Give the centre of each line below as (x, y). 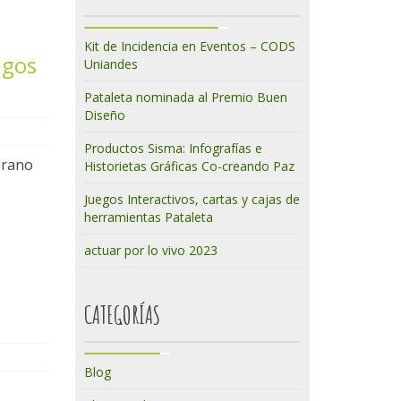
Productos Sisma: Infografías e (173, 148)
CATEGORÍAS (122, 315)
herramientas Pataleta (148, 217)
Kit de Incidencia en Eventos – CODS (189, 46)
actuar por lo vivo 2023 (150, 250)
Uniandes (111, 64)
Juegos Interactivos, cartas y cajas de (192, 199)
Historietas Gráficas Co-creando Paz (189, 166)
